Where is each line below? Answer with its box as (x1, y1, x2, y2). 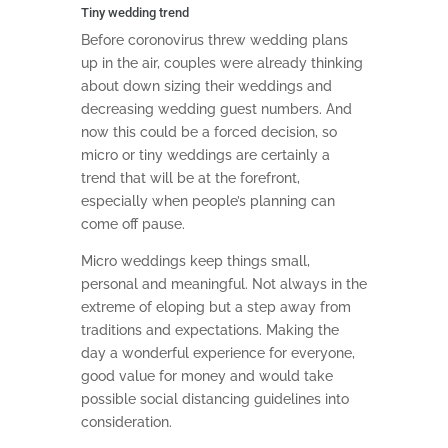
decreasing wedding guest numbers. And (80, 101, 352, 118)
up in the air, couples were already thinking (80, 55, 363, 72)
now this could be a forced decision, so (80, 124, 337, 141)
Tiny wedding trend (80, 5, 189, 21)
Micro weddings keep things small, (80, 253, 310, 270)
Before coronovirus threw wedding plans (80, 32, 348, 49)
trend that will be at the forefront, (80, 170, 300, 187)
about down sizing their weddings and (80, 78, 332, 95)
